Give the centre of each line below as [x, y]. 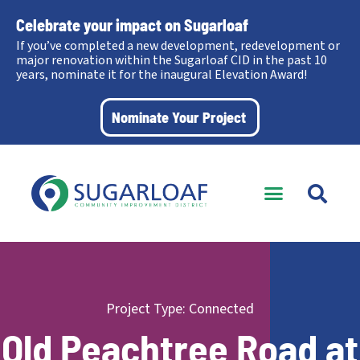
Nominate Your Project [179, 117]
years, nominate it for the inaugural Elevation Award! [162, 75]
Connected [221, 309]
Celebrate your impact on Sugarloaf [132, 25]
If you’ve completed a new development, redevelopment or [178, 46]
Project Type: [146, 309]
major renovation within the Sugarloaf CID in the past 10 [172, 60]
